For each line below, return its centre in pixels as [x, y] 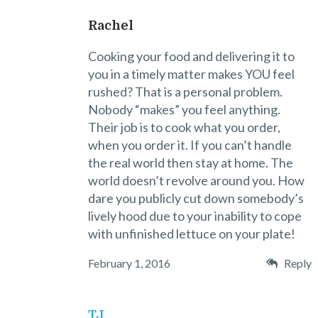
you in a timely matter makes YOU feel [191, 73]
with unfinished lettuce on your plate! [191, 233]
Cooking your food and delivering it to [191, 56]
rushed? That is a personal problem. [185, 91]
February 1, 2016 [129, 263]
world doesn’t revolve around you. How [196, 180]
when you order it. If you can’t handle [190, 144]
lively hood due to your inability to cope [194, 215]
